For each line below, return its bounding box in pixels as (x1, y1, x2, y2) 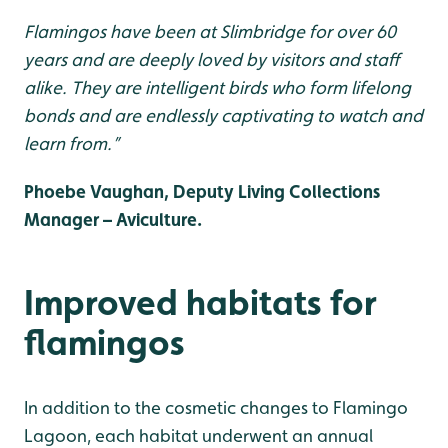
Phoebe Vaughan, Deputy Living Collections (24, 181, 380, 203)
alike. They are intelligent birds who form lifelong (24, 77, 411, 99)
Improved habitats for (24, 281, 376, 324)
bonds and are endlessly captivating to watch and (24, 105, 423, 127)
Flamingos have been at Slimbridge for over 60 (24, 21, 396, 43)
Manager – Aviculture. (24, 209, 202, 231)
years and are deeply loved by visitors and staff (24, 49, 399, 71)
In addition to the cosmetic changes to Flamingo (24, 397, 408, 419)
